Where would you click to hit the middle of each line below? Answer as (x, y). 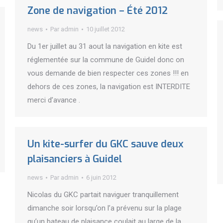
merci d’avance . (54, 100)
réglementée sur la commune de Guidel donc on (106, 60)
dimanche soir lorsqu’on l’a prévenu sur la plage (105, 208)
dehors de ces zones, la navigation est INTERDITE (109, 87)
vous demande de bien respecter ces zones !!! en (108, 73)
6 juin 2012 (101, 177)
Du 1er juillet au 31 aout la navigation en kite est (105, 46)
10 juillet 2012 (106, 29)
